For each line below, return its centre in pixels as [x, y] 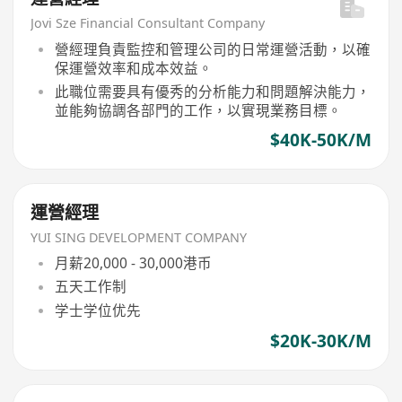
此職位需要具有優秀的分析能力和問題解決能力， [212, 91]
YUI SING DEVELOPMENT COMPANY [139, 237]
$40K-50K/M [320, 140]
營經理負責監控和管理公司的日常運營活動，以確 [212, 49]
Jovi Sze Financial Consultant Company [148, 23]
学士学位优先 [97, 310]
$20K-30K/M [320, 341]
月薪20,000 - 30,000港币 [133, 263]
